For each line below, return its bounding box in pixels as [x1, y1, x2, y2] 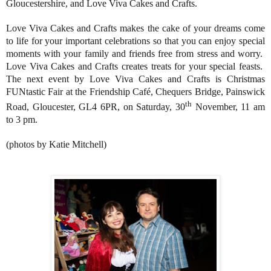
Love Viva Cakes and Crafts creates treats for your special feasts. [6, 61, 263, 72]
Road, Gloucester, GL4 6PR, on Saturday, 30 [6, 102, 185, 113]
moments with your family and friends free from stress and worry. [6, 48, 263, 59]
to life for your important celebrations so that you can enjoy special [6, 36, 265, 47]
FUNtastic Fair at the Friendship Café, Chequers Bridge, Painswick [6, 87, 265, 97]
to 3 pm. [6, 114, 38, 125]
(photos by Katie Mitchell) [6, 139, 106, 150]
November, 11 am [192, 102, 265, 113]
